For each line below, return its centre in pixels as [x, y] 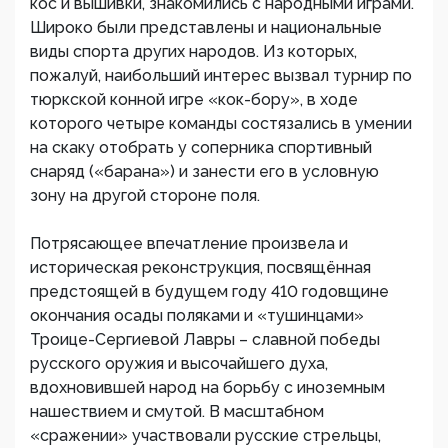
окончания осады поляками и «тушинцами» [197, 315]
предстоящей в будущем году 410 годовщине [209, 291]
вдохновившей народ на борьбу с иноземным [207, 387]
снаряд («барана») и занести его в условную [204, 171]
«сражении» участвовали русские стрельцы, [205, 435]
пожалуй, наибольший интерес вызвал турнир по [221, 75]
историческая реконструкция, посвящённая [200, 267]
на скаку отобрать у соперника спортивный [201, 147]
